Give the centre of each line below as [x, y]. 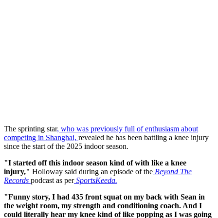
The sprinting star [30, 128]
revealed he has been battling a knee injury [144, 137]
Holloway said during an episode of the [92, 171]
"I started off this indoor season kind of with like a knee [95, 163]
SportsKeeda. [96, 180]
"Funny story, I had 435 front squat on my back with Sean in [104, 197]
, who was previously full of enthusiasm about [127, 128]
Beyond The [172, 171]
